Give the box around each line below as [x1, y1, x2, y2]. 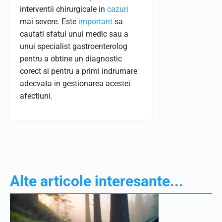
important [78, 17, 112, 26]
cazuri [107, 4, 128, 14]
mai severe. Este [20, 17, 78, 26]
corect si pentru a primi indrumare [20, 66, 137, 76]
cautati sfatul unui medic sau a [20, 29, 128, 39]
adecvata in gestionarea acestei [20, 79, 130, 88]
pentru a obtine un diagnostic [20, 54, 122, 63]
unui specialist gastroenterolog [20, 42, 127, 51]
